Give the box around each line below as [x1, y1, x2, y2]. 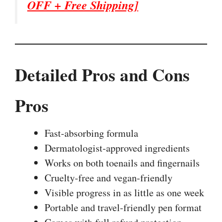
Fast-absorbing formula [45, 126, 138, 140]
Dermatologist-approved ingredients [45, 141, 190, 155]
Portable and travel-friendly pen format [45, 200, 202, 214]
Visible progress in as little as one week [45, 185, 204, 199]
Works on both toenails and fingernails [45, 156, 200, 169]
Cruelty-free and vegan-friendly [45, 170, 172, 184]
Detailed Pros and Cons [15, 61, 190, 87]
